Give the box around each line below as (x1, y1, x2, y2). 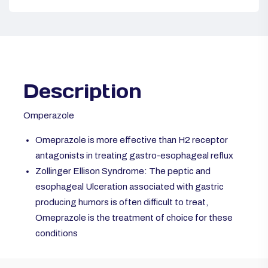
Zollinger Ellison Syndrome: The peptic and (35, 166, 211, 176)
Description (23, 79, 142, 104)
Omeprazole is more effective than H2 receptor (35, 135, 228, 145)
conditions (35, 229, 78, 239)
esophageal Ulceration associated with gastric (35, 182, 224, 192)
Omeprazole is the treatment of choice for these (35, 213, 233, 223)
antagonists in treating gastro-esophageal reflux (35, 151, 233, 161)
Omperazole (23, 111, 74, 121)
